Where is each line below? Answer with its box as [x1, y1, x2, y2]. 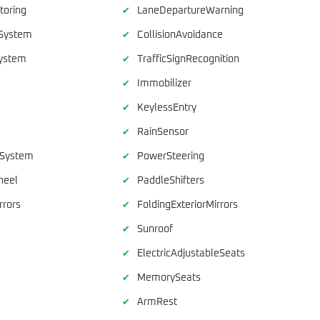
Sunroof [137, 224, 174, 234]
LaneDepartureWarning [137, 5, 244, 16]
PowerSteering [137, 151, 205, 161]
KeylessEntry [137, 102, 197, 113]
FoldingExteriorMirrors [137, 199, 239, 210]
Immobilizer [137, 78, 192, 89]
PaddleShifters [137, 175, 205, 186]
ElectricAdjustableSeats [137, 248, 246, 259]
